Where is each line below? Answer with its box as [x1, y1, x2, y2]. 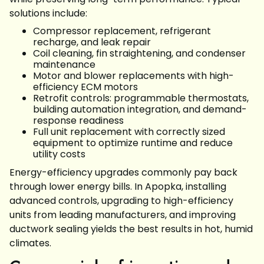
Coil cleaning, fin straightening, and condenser [33, 47, 246, 60]
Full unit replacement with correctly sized [33, 125, 225, 138]
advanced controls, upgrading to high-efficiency [9, 194, 233, 207]
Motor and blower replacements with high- [33, 69, 234, 82]
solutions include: [9, 6, 87, 20]
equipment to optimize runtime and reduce [33, 136, 233, 150]
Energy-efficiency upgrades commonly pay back [9, 166, 237, 179]
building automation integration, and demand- [33, 103, 247, 116]
